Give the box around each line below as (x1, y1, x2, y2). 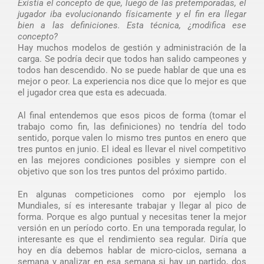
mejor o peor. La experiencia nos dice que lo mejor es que (17, 75, 247, 87)
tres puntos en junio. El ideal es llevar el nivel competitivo (17, 143, 247, 154)
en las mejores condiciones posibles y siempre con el (17, 154, 247, 166)
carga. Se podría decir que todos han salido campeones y (17, 53, 247, 64)
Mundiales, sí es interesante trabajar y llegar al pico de (17, 200, 247, 211)
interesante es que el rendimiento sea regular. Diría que (17, 233, 247, 245)
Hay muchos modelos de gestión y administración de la (17, 42, 247, 53)
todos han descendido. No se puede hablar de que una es (17, 64, 247, 75)
